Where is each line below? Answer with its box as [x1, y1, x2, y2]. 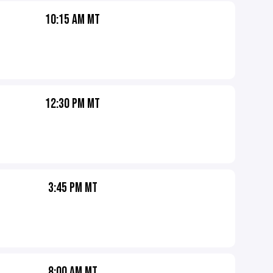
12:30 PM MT [45, 96, 101, 112]
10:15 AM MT [45, 12, 101, 28]
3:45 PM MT [48, 180, 97, 196]
